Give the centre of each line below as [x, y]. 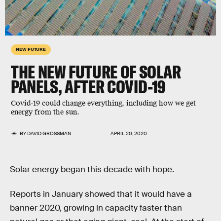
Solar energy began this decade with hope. [92, 169]
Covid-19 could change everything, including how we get [103, 103]
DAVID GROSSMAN [50, 133]
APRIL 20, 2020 [129, 133]
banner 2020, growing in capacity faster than [96, 208]
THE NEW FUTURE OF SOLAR [96, 72]
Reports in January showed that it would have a [101, 194]
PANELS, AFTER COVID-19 [88, 87]
